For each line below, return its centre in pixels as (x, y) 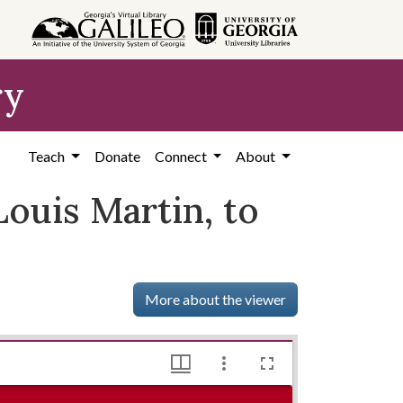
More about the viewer (216, 299)
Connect (182, 156)
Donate (117, 156)
